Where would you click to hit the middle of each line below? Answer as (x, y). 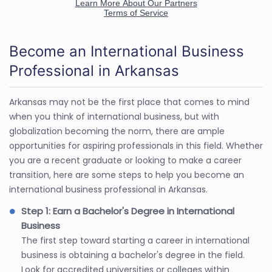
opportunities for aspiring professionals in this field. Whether (136, 145)
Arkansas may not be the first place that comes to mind (129, 102)
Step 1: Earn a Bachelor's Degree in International (128, 211)
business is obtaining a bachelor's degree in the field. (133, 255)
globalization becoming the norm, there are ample (117, 131)
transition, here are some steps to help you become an (127, 175)
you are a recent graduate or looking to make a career (125, 160)
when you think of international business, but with (114, 116)
